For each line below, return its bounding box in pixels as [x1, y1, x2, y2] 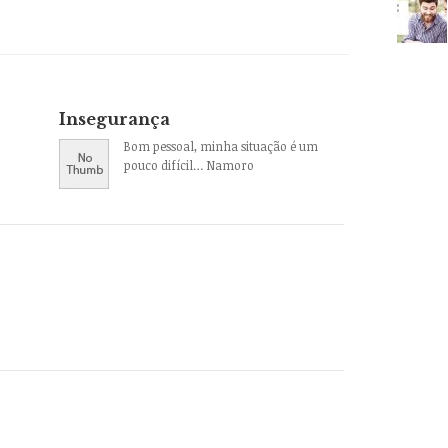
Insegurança [58, 108, 170, 129]
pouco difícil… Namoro [123, 156, 254, 173]
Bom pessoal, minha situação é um [123, 137, 318, 154]
